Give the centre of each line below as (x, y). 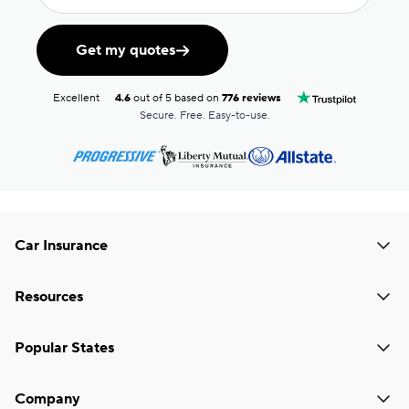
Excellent (76, 98)
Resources (49, 297)
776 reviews (252, 98)
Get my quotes (125, 50)
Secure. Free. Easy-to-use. (204, 115)
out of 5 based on (177, 98)
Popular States (64, 348)
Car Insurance (61, 246)
